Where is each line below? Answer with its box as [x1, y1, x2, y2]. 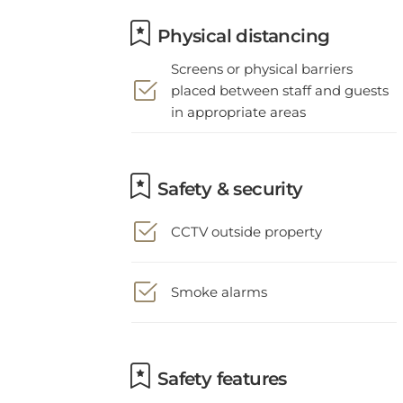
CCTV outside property [171, 210, 322, 228]
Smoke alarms [171, 271, 267, 288]
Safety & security [152, 166, 303, 187]
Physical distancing [152, 13, 330, 34]
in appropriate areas [171, 91, 306, 108]
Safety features [152, 355, 287, 377]
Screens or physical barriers [171, 48, 353, 65]
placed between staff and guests [171, 69, 389, 86]
